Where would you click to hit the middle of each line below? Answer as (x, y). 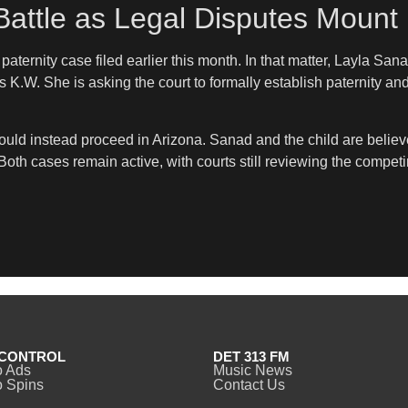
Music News (253, 371)
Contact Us (249, 385)
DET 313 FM (251, 357)
